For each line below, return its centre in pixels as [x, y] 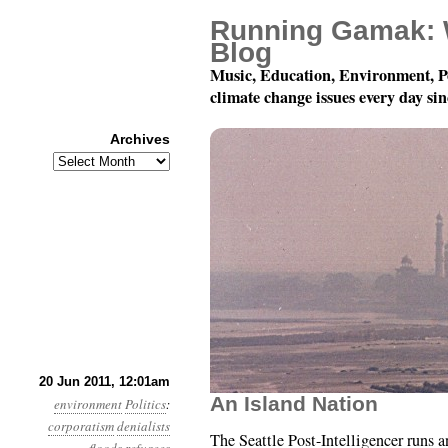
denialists [143, 426]
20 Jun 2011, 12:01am [104, 381]
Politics [145, 404]
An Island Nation [294, 403]
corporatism [81, 426]
